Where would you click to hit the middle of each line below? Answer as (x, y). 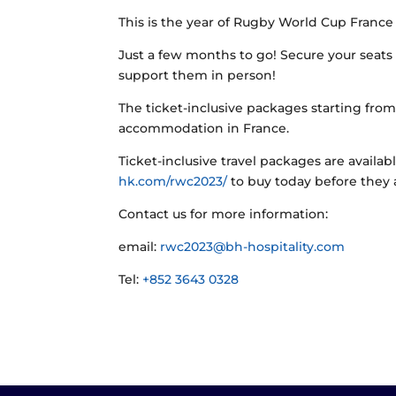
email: (140, 247)
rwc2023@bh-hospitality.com (253, 247)
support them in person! (198, 76)
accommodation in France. (204, 129)
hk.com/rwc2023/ (173, 182)
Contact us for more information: (224, 214)
